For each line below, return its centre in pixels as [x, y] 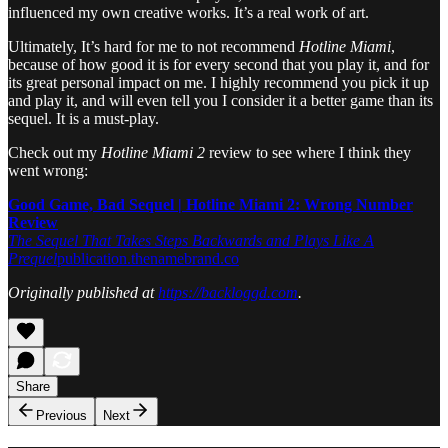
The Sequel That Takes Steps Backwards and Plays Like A [191, 240]
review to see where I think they [308, 152]
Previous [61, 415]
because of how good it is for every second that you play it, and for [218, 64]
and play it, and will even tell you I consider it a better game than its [220, 100]
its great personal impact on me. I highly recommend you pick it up [218, 82]
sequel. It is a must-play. [83, 118]
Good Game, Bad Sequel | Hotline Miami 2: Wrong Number [210, 204]
